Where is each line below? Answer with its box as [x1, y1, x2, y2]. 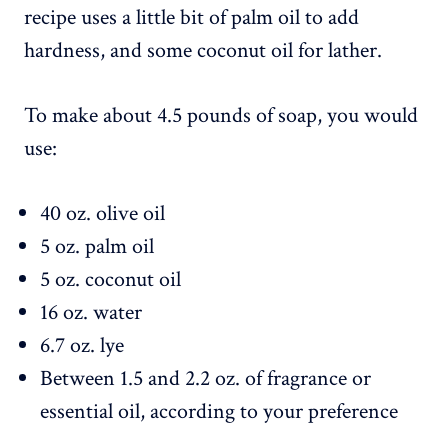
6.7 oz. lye [40, 331, 124, 361]
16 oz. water [40, 298, 142, 328]
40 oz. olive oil [40, 199, 165, 229]
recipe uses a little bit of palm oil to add [24, 3, 359, 33]
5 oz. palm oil [40, 232, 154, 262]
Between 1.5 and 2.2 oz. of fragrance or [40, 364, 371, 394]
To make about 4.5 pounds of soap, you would [24, 101, 418, 131]
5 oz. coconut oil [40, 265, 181, 295]
